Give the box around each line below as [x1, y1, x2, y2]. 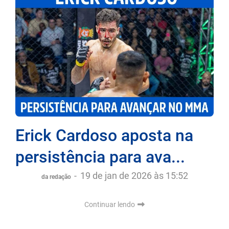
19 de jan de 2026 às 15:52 [80, 170, 188, 181]
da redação [41, 173, 73, 180]
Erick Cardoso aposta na [15, 125, 193, 145]
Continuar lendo [84, 200, 136, 209]
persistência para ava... [15, 147, 185, 167]
